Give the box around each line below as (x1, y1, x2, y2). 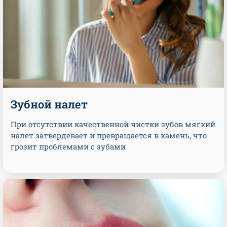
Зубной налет (11, 97, 88, 111)
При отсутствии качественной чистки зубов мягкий (11, 119, 215, 129)
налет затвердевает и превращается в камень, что (11, 130, 207, 140)
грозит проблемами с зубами (11, 141, 126, 152)
